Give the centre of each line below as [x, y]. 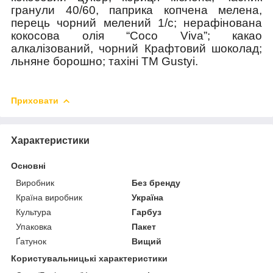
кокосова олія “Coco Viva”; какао [136, 35]
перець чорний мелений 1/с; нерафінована [136, 23]
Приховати [35, 100]
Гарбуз [147, 212]
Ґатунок [31, 241]
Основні [28, 165]
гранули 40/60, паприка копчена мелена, [136, 10]
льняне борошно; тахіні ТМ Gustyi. [105, 61]
